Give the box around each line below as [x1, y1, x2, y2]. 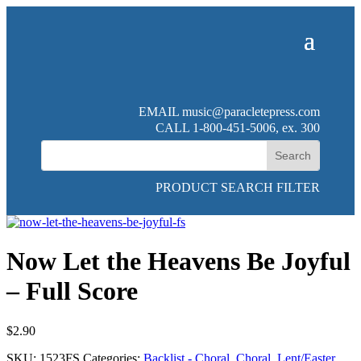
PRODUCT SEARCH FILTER [155, 180, 320, 194]
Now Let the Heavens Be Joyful [6, 247, 351, 276]
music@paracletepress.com [181, 105, 320, 118]
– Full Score [6, 276, 138, 306]
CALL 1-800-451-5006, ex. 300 [155, 121, 320, 135]
